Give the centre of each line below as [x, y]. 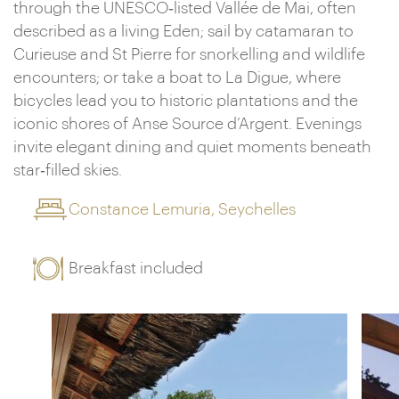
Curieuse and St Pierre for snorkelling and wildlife [189, 54]
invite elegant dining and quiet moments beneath [192, 147]
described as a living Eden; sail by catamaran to [183, 31]
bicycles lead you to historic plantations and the [186, 101]
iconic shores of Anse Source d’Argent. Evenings [187, 124]
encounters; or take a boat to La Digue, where [177, 77]
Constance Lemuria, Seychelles [183, 209]
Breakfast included [136, 268]
